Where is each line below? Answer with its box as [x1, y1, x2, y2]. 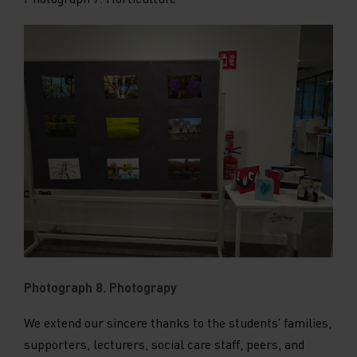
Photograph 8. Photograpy [24, 278, 180, 296]
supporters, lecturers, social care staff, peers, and [24, 335, 304, 352]
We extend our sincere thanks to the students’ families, [24, 313, 331, 331]
